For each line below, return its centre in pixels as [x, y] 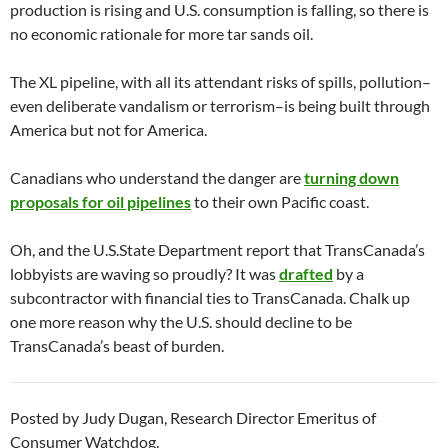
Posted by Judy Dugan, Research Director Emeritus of [193, 418]
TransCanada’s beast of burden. [117, 346]
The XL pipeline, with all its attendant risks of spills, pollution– [220, 82]
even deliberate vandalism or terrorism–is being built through [220, 106]
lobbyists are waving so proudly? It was [144, 274]
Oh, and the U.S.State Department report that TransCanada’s [217, 250]
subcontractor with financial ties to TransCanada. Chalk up [210, 298]
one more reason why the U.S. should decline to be [181, 322]
